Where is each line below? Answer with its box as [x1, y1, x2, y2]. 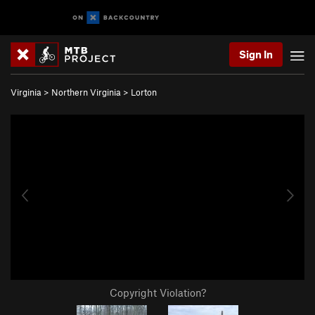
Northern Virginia [51, 86, 121, 98]
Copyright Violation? [109, 286, 206, 300]
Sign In [239, 48, 273, 60]
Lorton [131, 86, 157, 98]
